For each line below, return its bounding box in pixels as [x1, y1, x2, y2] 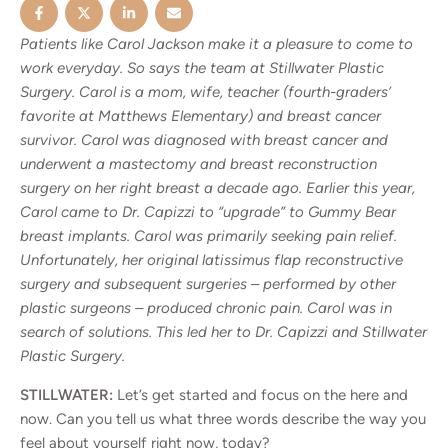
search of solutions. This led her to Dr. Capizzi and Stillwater [20, 322, 427, 341]
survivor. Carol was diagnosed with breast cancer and [20, 130, 388, 149]
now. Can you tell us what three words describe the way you [20, 409, 426, 428]
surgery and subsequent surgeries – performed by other [20, 274, 396, 293]
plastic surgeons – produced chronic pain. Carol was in [20, 298, 392, 317]
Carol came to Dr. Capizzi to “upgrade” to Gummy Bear [20, 202, 396, 221]
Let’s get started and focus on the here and [113, 385, 408, 404]
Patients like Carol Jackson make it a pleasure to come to [20, 34, 413, 53]
